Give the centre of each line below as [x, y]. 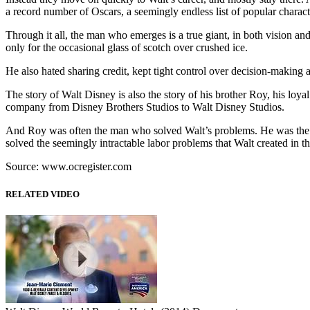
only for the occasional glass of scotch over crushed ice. [127, 48]
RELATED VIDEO [43, 194]
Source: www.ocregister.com [69, 167]
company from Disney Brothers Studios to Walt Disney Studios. [145, 107]
